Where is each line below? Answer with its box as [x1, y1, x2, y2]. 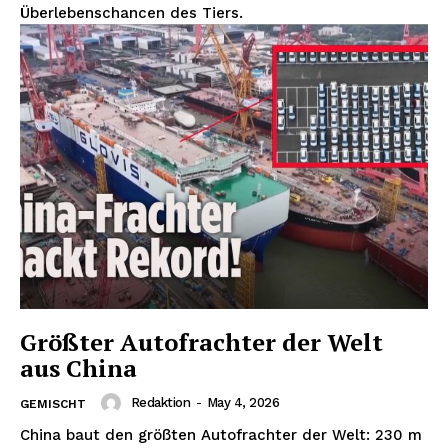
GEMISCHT [20, 397, 86, 412]
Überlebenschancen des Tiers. [20, 3, 243, 22]
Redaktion [130, 395, 190, 411]
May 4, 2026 [206, 395, 279, 411]
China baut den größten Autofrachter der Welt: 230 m [20, 426, 422, 445]
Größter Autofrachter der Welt [20, 326, 383, 359]
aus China [20, 352, 137, 385]
